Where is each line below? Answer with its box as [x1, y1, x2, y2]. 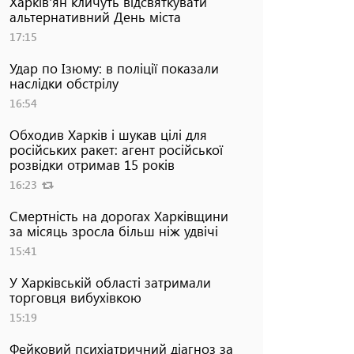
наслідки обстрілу [9, 73, 119, 92]
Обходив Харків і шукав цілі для [9, 125, 207, 143]
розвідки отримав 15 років [9, 155, 175, 173]
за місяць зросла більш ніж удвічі [9, 221, 218, 239]
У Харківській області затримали [9, 273, 211, 291]
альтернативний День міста [9, 7, 181, 25]
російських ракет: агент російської [9, 140, 223, 158]
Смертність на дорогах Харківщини [9, 206, 228, 224]
